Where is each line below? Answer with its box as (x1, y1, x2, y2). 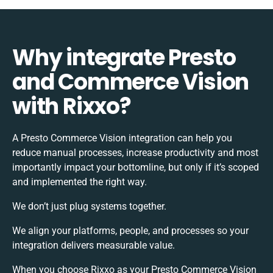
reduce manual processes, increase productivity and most (12, 146, 258, 158)
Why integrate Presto (12, 41, 236, 73)
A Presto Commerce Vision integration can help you (12, 132, 232, 144)
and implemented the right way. (12, 175, 147, 188)
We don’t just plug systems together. (12, 200, 166, 212)
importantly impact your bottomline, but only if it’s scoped (12, 161, 259, 173)
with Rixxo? (12, 90, 131, 122)
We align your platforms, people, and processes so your (12, 224, 249, 236)
